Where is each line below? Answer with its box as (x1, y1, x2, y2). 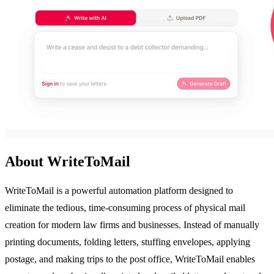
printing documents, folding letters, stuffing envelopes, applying (5, 236, 250, 247)
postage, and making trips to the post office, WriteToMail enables (5, 253, 255, 264)
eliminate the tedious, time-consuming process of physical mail (5, 202, 245, 213)
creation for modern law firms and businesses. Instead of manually (5, 219, 259, 230)
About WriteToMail (5, 153, 130, 169)
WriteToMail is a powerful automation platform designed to (5, 185, 233, 196)
